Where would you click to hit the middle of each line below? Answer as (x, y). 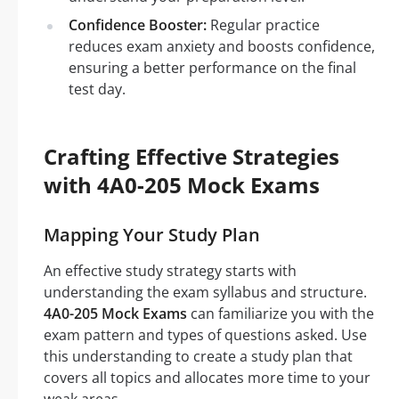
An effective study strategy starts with (170, 271)
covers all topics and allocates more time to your (207, 378)
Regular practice (263, 25)
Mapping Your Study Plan (152, 235)
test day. (97, 89)
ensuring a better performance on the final (212, 68)
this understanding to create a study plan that (198, 356)
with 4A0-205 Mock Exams (182, 185)
